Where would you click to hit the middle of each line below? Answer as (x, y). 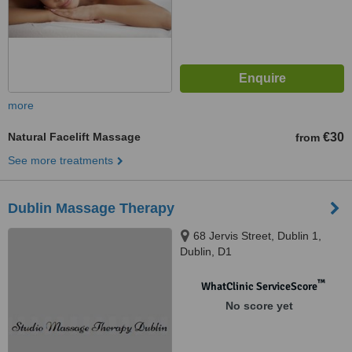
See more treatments (60, 160)
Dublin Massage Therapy (91, 208)
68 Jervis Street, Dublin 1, (257, 236)
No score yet (259, 306)
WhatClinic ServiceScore (259, 286)
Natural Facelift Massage (74, 137)
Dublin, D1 (206, 251)
